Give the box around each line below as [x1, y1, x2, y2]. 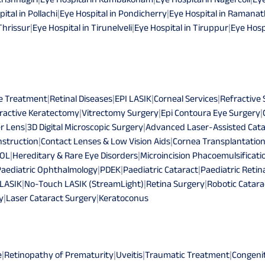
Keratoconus [99, 192, 148, 203]
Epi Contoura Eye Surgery [161, 107, 260, 118]
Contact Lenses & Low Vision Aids [41, 135, 170, 146]
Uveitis [116, 249, 143, 260]
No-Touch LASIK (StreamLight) [24, 178, 144, 189]
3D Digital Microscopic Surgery [27, 121, 143, 132]
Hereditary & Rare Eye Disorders [12, 150, 138, 160]
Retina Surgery [146, 178, 205, 189]
